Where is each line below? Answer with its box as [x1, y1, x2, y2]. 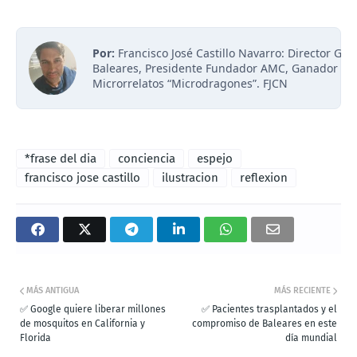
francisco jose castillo [25, 171, 140, 186]
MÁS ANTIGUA [26, 285, 79, 296]
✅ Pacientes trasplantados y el [202, 304, 337, 316]
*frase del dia [25, 151, 96, 167]
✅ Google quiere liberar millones [20, 304, 166, 316]
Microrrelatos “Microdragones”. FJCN [92, 76, 288, 92]
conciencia [118, 151, 175, 167]
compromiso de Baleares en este [192, 318, 337, 330]
